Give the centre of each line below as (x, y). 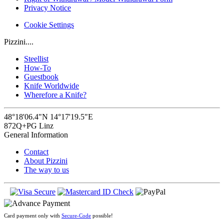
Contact (36, 151)
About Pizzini (46, 160)
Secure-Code (76, 215)
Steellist (36, 58)
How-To (37, 67)
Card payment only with (33, 215)
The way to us (46, 169)
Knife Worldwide (51, 85)
